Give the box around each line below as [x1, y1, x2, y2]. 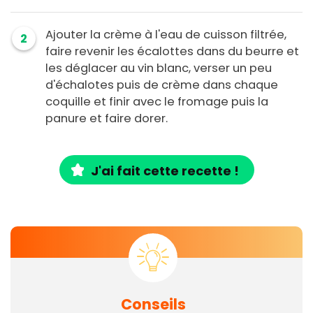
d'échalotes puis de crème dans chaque [45, 77, 278, 94]
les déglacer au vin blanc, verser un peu [45, 60, 272, 77]
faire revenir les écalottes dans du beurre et [45, 43, 299, 60]
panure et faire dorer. [45, 110, 168, 127]
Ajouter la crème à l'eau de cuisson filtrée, [45, 27, 286, 43]
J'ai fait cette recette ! [90, 162, 239, 180]
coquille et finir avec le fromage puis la [45, 94, 268, 110]
